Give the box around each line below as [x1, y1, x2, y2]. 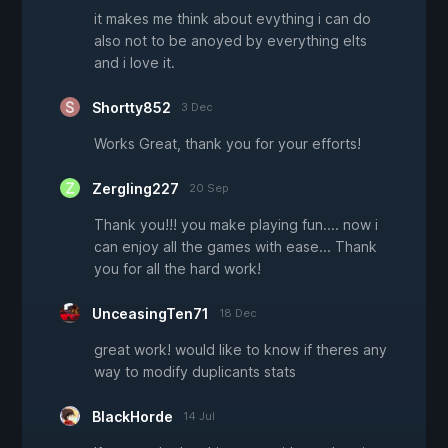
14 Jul [183, 409, 215, 424]
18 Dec [219, 306, 257, 321]
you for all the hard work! [94, 260, 261, 278]
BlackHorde [92, 408, 173, 426]
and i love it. [94, 54, 175, 72]
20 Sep [189, 181, 229, 196]
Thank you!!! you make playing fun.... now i [94, 216, 378, 234]
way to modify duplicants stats [94, 363, 296, 381]
